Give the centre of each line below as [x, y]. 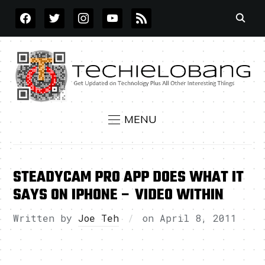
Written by [46, 218]
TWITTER [64, 13]
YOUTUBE [123, 13]
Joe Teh [99, 218]
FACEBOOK [39, 13]
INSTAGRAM [99, 13]
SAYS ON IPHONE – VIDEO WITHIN [119, 195]
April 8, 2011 [198, 218]
